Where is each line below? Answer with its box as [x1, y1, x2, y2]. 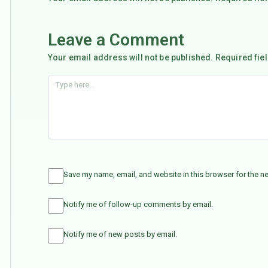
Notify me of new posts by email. [63, 230, 177, 239]
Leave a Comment [48, 29, 184, 50]
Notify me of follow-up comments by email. [63, 200, 213, 209]
